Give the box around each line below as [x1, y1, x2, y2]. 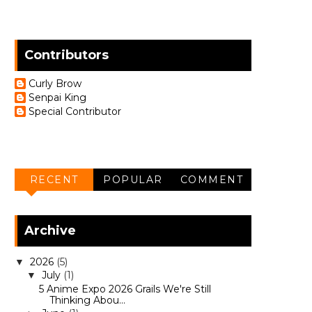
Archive [24, 223, 76, 239]
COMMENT [180, 173, 244, 187]
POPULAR [103, 173, 163, 187]
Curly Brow [29, 77, 81, 91]
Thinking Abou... [49, 293, 125, 306]
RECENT [29, 173, 79, 187]
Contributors [24, 47, 109, 63]
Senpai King [29, 91, 86, 104]
